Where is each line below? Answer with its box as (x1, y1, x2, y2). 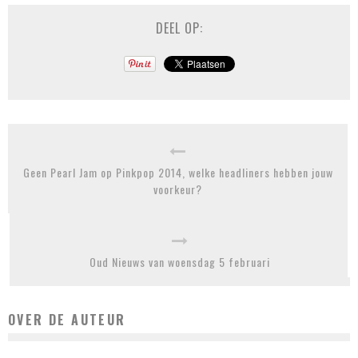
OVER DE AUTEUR (8, 310, 126, 330)
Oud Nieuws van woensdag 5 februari (89, 253, 270, 271)
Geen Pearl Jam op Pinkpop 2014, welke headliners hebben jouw (22, 164, 333, 181)
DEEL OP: (155, 18, 203, 38)
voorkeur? (153, 181, 202, 198)
